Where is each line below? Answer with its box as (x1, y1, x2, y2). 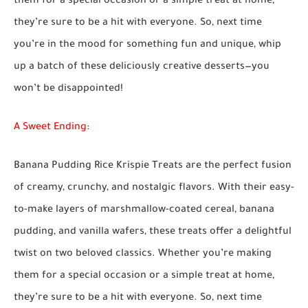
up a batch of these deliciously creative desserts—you (14, 62, 269, 74)
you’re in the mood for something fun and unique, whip (14, 40, 281, 52)
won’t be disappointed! (14, 84, 123, 96)
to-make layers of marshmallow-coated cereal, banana (14, 205, 274, 217)
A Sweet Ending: (14, 122, 89, 134)
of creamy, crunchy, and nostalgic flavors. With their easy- (14, 183, 294, 195)
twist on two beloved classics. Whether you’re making (14, 249, 272, 261)
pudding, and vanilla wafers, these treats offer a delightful (14, 227, 291, 239)
